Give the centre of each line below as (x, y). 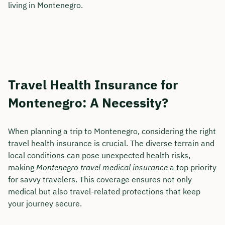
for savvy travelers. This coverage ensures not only (100, 179)
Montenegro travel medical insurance (102, 167)
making (22, 167)
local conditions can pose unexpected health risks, (99, 155)
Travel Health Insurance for (93, 84)
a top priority (192, 167)
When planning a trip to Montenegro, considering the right (112, 131)
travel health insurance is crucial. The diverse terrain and (111, 143)
